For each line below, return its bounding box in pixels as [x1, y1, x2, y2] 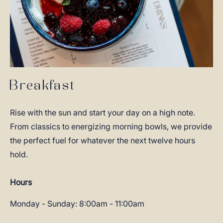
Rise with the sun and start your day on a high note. [10, 108, 195, 117]
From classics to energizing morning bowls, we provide [10, 121, 212, 131]
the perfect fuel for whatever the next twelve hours [10, 135, 195, 145]
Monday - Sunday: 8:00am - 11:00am [10, 199, 144, 209]
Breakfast [10, 80, 76, 93]
